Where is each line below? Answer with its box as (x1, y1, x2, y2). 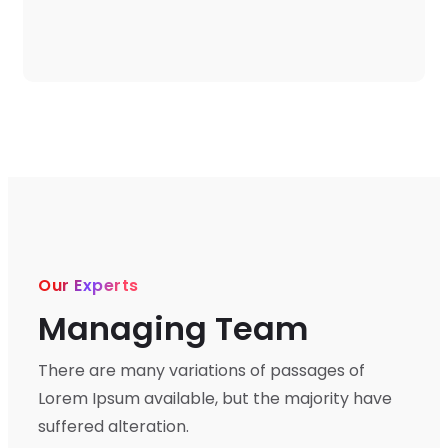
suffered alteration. (38, 415, 189, 438)
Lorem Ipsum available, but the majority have (38, 387, 392, 410)
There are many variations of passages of (38, 359, 365, 382)
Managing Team (38, 306, 308, 351)
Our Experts (38, 274, 139, 297)
